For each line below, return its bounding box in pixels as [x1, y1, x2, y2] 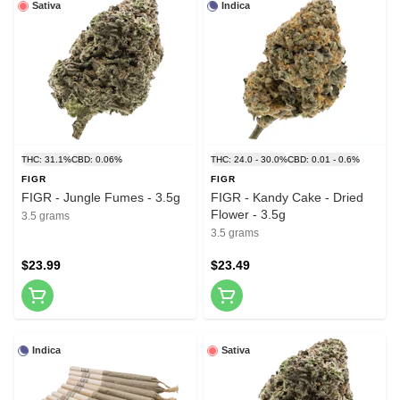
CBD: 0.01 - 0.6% [287, 154, 360, 165]
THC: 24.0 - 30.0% [211, 154, 287, 165]
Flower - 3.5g [211, 207, 286, 222]
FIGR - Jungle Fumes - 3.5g [21, 190, 180, 205]
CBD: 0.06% [71, 154, 122, 165]
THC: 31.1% [21, 154, 71, 165]
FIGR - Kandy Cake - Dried [211, 190, 363, 205]
